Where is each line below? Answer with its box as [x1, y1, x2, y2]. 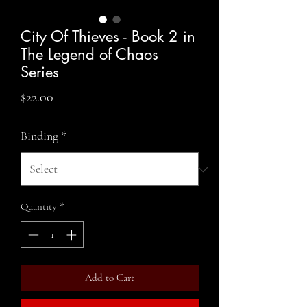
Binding [21, 128, 58, 143]
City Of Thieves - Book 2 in [21, 27, 195, 46]
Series [21, 62, 59, 82]
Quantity [21, 200, 57, 212]
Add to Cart [85, 271, 134, 284]
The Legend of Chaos [21, 45, 158, 64]
